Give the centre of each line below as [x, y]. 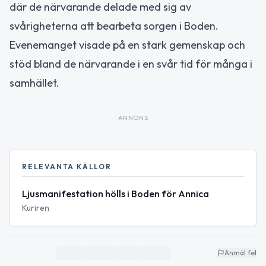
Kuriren [36, 208]
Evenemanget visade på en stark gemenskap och [127, 45]
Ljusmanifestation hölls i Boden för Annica [115, 194]
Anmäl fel [240, 253]
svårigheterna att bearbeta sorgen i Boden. [114, 26]
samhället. [34, 83]
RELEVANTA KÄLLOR [67, 167]
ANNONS [133, 118]
